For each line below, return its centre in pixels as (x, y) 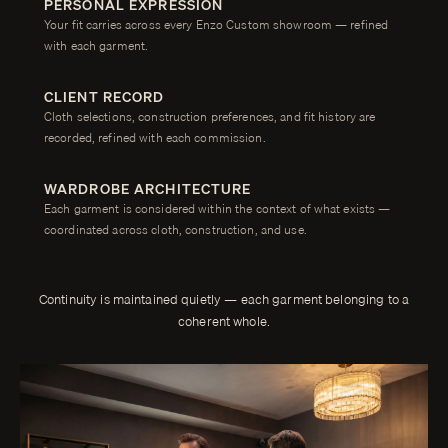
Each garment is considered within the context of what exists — (217, 209)
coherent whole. (224, 321)
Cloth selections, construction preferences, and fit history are (210, 117)
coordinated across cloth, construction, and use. (175, 230)
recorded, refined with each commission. (155, 138)
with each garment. (96, 46)
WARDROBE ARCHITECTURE (148, 189)
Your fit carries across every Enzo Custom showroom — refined (216, 25)
